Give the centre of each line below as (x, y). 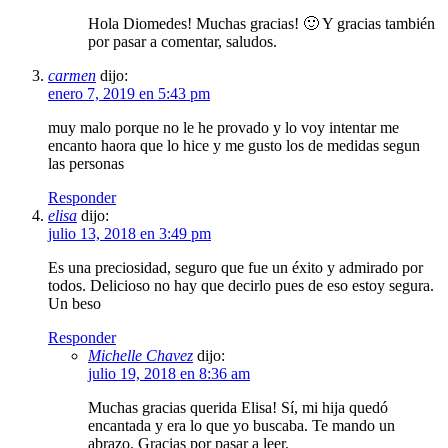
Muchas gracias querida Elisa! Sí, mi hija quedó (238, 407)
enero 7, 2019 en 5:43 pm (129, 93)
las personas (86, 163)
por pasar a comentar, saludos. (182, 41)
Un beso (74, 303)
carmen (72, 75)
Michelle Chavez (140, 355)
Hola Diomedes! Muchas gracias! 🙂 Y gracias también (261, 23)
